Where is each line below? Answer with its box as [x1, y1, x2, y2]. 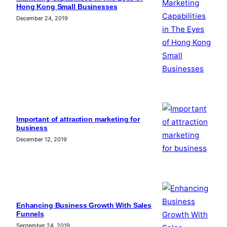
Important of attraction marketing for [16, 116, 140, 124]
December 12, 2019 [16, 136, 67, 143]
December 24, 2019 [16, 14, 68, 22]
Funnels [16, 210, 45, 218]
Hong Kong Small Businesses [16, 3, 118, 11]
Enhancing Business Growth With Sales [16, 202, 152, 210]
